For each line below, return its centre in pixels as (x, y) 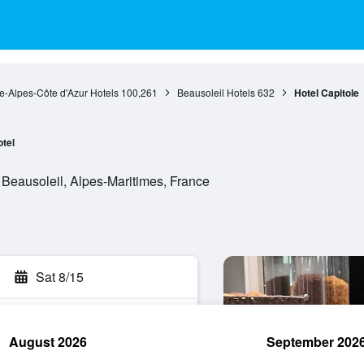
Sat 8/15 (60, 277)
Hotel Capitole (326, 93)
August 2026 (48, 342)
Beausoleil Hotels (216, 92)
